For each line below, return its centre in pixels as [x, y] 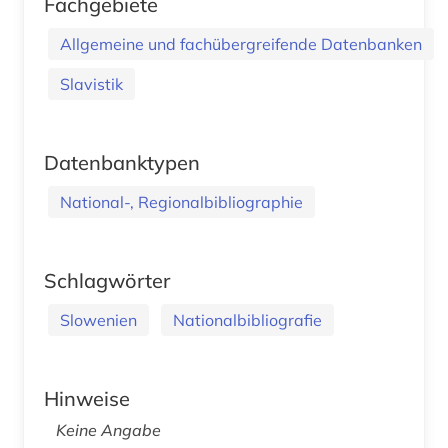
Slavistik [91, 83]
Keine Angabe [108, 429]
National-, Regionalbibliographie [181, 201]
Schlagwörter [107, 280]
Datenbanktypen [122, 162]
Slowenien [98, 319]
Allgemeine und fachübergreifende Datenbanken [241, 43]
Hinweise [87, 398]
